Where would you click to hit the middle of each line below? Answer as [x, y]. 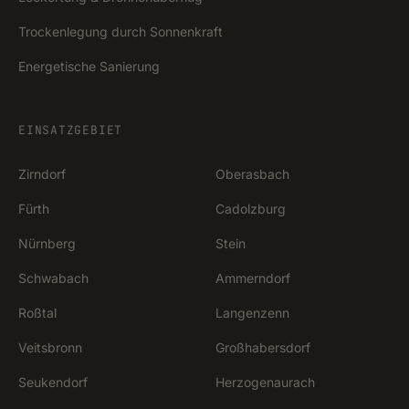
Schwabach [53, 278]
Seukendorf [53, 382]
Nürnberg [47, 243]
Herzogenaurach [265, 382]
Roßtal [37, 313]
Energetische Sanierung [89, 66]
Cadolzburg [251, 209]
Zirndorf [42, 174]
